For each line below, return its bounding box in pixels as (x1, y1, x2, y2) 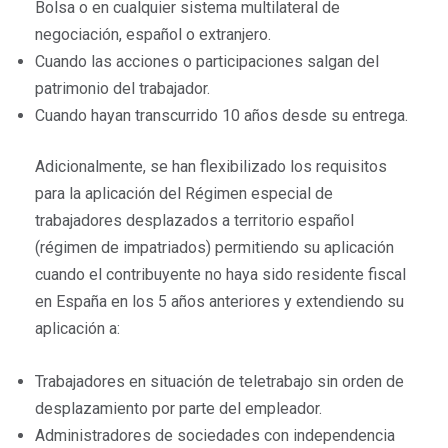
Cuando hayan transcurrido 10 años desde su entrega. (35, 106, 408, 126)
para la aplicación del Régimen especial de (35, 184, 333, 204)
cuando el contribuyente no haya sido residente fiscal (35, 265, 406, 285)
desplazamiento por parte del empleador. (35, 399, 322, 419)
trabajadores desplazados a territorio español (35, 211, 354, 231)
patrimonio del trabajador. (35, 79, 210, 99)
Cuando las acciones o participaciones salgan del (35, 52, 379, 72)
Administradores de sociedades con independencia (35, 426, 395, 446)
